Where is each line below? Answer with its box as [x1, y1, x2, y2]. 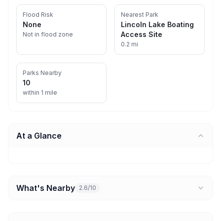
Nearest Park [121, 11, 158, 18]
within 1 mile [23, 89, 57, 96]
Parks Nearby [23, 69, 62, 76]
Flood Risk [23, 11, 53, 18]
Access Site [121, 30, 162, 38]
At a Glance [16, 131, 62, 141]
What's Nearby [16, 183, 75, 193]
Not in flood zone [23, 31, 73, 38]
